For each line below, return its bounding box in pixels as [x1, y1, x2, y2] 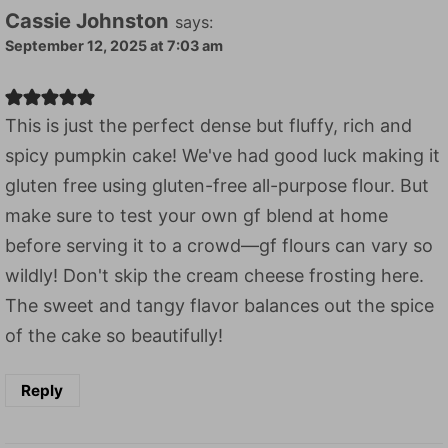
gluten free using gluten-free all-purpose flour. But [5, 175, 429, 197]
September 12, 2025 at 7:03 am [5, 36, 223, 54]
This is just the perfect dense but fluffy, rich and [5, 115, 412, 137]
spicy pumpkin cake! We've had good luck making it [5, 145, 440, 167]
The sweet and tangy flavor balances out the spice [5, 295, 434, 317]
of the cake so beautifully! [5, 325, 223, 347]
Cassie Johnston [5, 7, 169, 33]
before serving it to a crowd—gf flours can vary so [5, 235, 433, 257]
